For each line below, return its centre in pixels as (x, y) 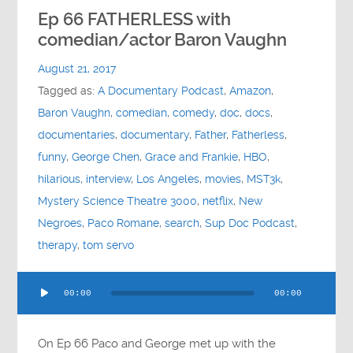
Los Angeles (168, 179)
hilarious (59, 179)
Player (34, 301)
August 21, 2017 (77, 69)
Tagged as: (68, 91)
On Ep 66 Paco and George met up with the (157, 344)
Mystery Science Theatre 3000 (118, 201)
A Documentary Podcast (161, 91)
